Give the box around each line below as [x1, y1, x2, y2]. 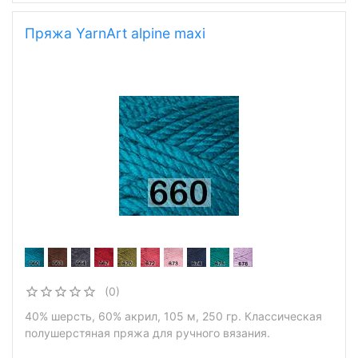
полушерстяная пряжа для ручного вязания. [25, 326, 270, 340]
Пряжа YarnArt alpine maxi [25, 25, 205, 42]
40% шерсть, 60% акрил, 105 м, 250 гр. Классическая [25, 309, 322, 323]
